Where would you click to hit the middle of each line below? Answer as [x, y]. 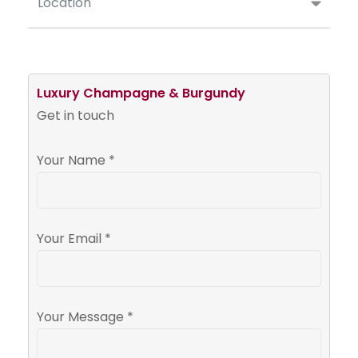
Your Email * [74, 238]
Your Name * [76, 160]
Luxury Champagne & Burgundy [141, 93]
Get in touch [76, 115]
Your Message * [85, 316]
